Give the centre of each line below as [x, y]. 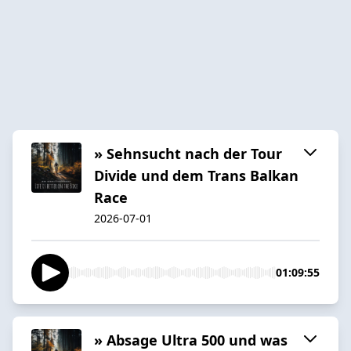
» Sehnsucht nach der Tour [188, 153]
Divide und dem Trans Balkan [196, 175]
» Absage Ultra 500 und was [191, 340]
